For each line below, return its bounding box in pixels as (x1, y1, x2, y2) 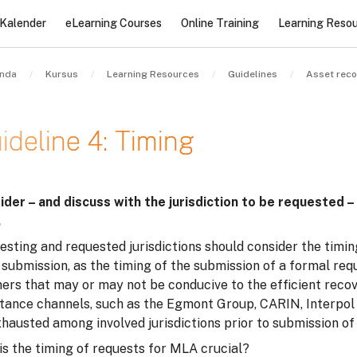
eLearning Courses (65, 16, 162, 29)
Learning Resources (107, 69, 199, 80)
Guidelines (228, 69, 277, 80)
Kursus (45, 69, 78, 80)
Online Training (180, 16, 259, 29)
